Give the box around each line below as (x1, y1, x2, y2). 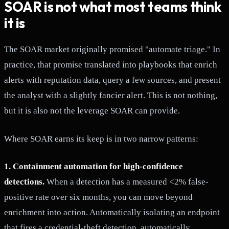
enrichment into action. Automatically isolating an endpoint (4, 207, 220, 217)
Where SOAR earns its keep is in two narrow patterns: (4, 133, 198, 144)
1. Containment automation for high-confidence (4, 161, 183, 171)
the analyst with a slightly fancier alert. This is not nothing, (4, 90, 217, 101)
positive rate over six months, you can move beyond (4, 192, 193, 202)
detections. (4, 176, 44, 187)
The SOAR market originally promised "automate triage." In (4, 44, 220, 55)
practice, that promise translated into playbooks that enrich (4, 60, 217, 70)
